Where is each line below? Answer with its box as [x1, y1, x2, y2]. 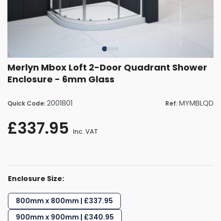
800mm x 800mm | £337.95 [16, 196, 113, 206]
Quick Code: [7, 99, 47, 108]
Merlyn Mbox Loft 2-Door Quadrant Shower [7, 61, 207, 74]
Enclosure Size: [8, 174, 64, 184]
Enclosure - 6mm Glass [7, 73, 114, 86]
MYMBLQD [179, 98, 214, 109]
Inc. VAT [73, 127, 98, 136]
